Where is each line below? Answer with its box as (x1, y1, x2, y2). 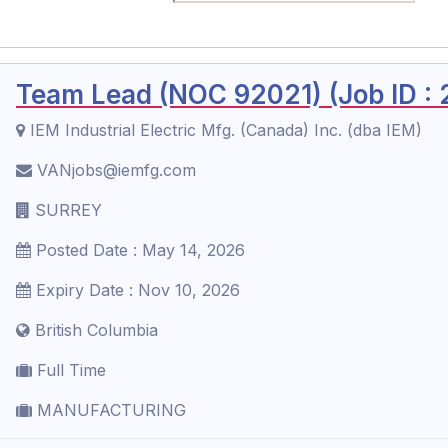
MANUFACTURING (32, 400, 186, 420)
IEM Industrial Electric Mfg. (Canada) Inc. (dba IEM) (25, 120, 422, 140)
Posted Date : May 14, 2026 (31, 240, 245, 260)
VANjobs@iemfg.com (32, 160, 196, 180)
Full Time (32, 360, 106, 380)
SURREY (30, 200, 102, 220)
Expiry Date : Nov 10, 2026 (31, 280, 240, 300)
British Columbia (30, 320, 158, 340)
